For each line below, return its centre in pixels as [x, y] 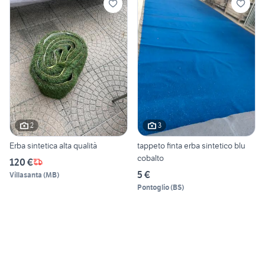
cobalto [151, 158]
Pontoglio [153, 187]
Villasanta [26, 174]
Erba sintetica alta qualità [53, 145]
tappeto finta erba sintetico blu [191, 145]
